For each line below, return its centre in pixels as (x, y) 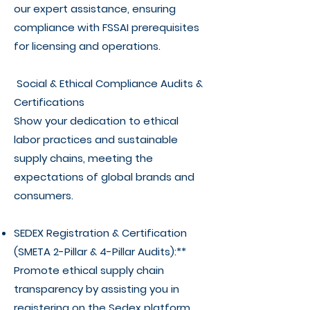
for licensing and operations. (87, 46)
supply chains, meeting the (83, 158)
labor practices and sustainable (96, 139)
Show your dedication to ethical (96, 121)
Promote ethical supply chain (89, 270)
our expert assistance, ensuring (95, 9)
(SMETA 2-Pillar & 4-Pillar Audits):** (100, 252)
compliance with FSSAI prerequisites (107, 27)
